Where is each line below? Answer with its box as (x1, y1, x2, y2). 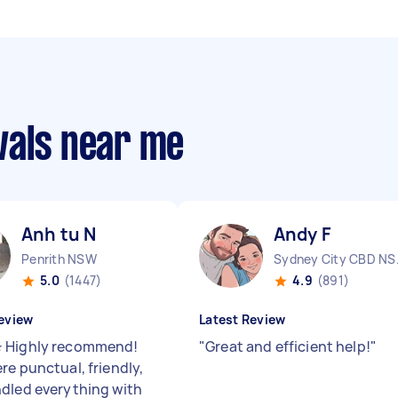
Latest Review (199, 311, 286, 328)
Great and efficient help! (205, 337, 370, 356)
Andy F (274, 222, 330, 246)
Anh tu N (21, 222, 97, 246)
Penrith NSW (21, 251, 97, 267)
